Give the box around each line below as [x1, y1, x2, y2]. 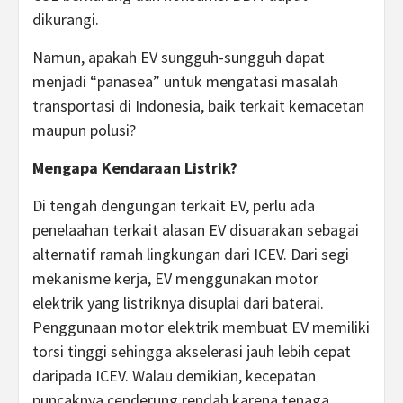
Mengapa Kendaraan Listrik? [32, 157, 237, 178]
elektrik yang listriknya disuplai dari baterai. [32, 292, 324, 313]
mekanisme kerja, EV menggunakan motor [32, 268, 318, 289]
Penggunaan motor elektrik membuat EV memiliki [32, 317, 370, 337]
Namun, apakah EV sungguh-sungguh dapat [32, 47, 325, 67]
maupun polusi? [32, 120, 136, 140]
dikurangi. [32, 9, 99, 30]
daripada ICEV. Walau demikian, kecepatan [32, 365, 316, 386]
